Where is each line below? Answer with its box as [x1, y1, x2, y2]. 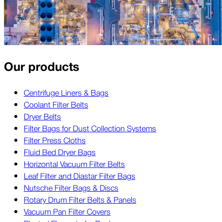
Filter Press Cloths [24, 134, 86, 146]
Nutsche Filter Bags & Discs [24, 181, 118, 194]
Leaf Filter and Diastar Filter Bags [24, 169, 135, 182]
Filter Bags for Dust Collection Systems [24, 122, 156, 134]
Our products [4, 57, 79, 77]
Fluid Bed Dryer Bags [24, 146, 96, 158]
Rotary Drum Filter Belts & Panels [24, 193, 136, 206]
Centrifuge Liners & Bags [24, 86, 109, 99]
